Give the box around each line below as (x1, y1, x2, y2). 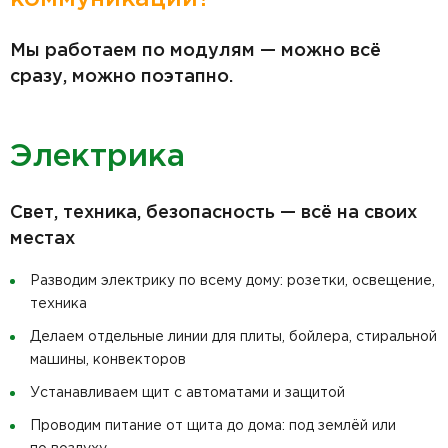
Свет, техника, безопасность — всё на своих (10, 205, 417, 222)
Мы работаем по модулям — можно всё (10, 43, 381, 60)
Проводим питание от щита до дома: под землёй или (30, 420, 396, 433)
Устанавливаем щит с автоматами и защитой (30, 387, 345, 400)
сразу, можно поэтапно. (10, 69, 233, 86)
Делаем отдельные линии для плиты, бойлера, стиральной (30, 331, 437, 344)
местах (10, 231, 75, 248)
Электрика (10, 143, 185, 172)
